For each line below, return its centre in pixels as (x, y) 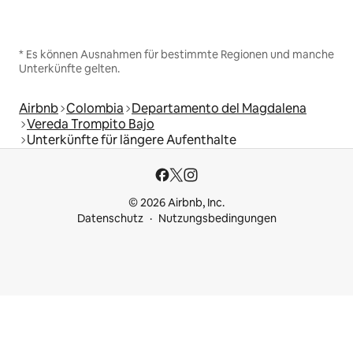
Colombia (95, 109)
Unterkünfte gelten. (69, 69)
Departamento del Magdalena (219, 109)
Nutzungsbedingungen (217, 219)
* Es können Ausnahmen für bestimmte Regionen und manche (176, 55)
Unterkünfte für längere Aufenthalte (132, 140)
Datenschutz (110, 219)
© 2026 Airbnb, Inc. (176, 203)
